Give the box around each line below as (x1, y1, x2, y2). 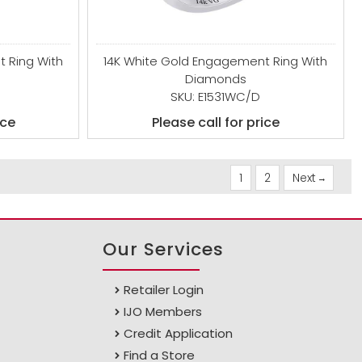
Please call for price (151, 113, 280, 132)
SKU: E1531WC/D (170, 88, 261, 105)
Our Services (103, 237, 225, 262)
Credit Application (124, 325, 234, 342)
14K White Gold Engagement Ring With (103, 53, 328, 69)
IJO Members (124, 303, 203, 320)
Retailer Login (124, 281, 204, 298)
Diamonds (184, 70, 246, 87)
